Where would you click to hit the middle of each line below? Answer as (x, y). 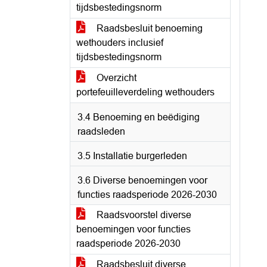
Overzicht (115, 78)
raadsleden (101, 131)
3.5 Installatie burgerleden (132, 156)
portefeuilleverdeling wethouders (145, 92)
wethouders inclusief (120, 43)
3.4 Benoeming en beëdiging (139, 117)
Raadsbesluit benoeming (148, 28)
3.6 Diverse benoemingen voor (142, 180)
